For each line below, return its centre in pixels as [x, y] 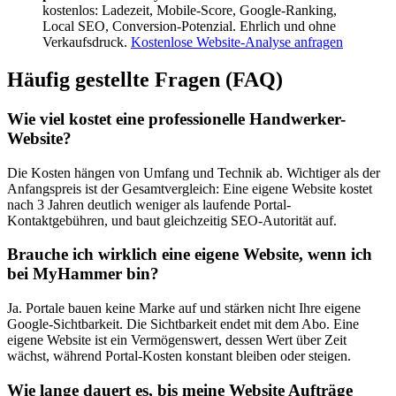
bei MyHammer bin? [83, 274]
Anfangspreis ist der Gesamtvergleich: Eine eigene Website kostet [190, 188]
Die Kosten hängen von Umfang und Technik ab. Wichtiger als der [194, 172]
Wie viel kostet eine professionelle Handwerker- [176, 118]
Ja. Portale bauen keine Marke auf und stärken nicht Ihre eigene [184, 308]
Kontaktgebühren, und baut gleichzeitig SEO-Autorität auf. [172, 220]
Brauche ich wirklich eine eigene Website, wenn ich [190, 255]
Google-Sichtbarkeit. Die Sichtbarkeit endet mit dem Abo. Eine [183, 324]
